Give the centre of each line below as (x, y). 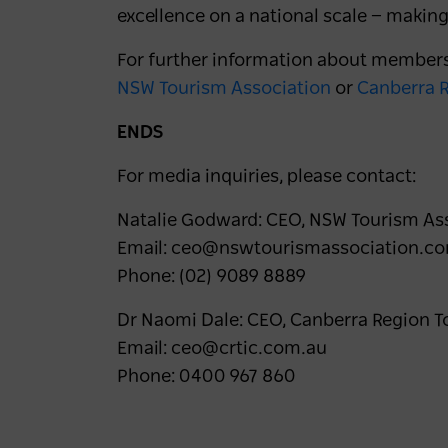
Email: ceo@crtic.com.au (224, 349)
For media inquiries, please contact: (268, 177)
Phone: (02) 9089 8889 (213, 277)
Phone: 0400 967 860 (206, 377)
